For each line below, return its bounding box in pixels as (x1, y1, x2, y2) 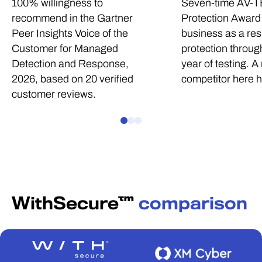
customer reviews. (12, 88, 96, 100)
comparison (139, 193, 247, 213)
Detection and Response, (12, 57, 129, 70)
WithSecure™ (12, 193, 139, 213)
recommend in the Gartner (12, 12, 133, 24)
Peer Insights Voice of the (12, 27, 128, 39)
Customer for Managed (12, 42, 118, 54)
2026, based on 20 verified (12, 73, 133, 85)
